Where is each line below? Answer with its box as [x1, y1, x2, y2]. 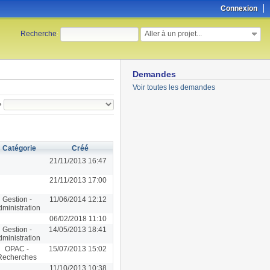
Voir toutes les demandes [132, 83, 215, 92]
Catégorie [2, 143, 36, 152]
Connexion [221, 4, 257, 13]
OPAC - [5, 244, 29, 253]
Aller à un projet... [145, 30, 202, 38]
